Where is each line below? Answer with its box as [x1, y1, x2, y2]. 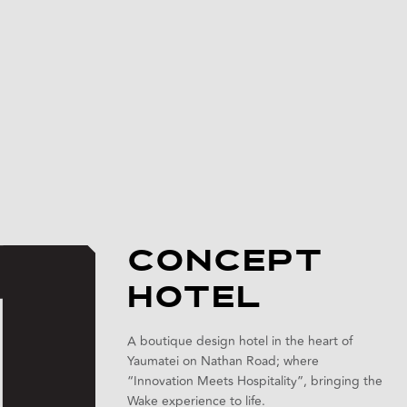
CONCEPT [127, 249, 324, 278]
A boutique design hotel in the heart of [127, 332, 352, 351]
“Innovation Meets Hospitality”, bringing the [127, 372, 382, 391]
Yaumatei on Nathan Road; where [127, 352, 319, 371]
